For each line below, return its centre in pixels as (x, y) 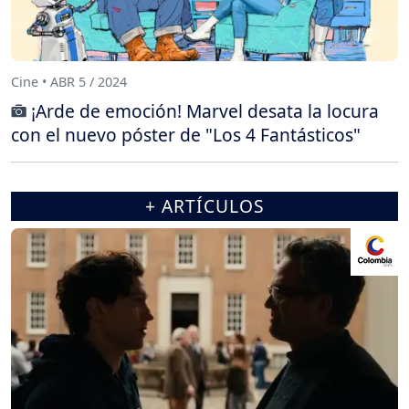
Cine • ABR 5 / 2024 (69, 82)
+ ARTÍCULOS (204, 205)
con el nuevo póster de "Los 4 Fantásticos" (186, 134)
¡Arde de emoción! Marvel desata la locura (205, 110)
